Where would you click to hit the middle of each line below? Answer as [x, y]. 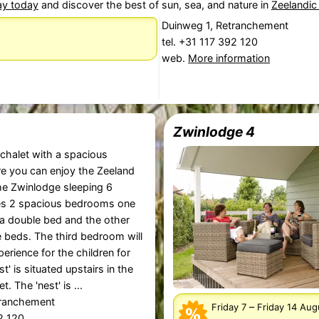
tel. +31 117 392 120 [211, 42]
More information [229, 58]
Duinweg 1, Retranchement [225, 26]
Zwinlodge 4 [214, 132]
